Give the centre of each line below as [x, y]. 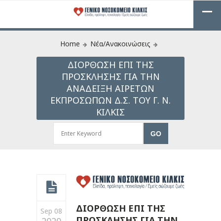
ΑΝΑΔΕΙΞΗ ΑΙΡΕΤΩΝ [110, 88]
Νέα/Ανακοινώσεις [120, 44]
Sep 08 [51, 211]
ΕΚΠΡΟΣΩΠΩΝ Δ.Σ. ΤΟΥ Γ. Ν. [110, 100]
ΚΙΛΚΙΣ [110, 112]
